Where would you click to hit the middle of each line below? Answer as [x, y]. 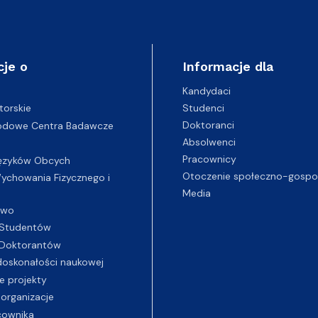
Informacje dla [227, 66]
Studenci [203, 108]
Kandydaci [206, 91]
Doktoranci [208, 125]
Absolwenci [209, 142]
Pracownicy [209, 159]
